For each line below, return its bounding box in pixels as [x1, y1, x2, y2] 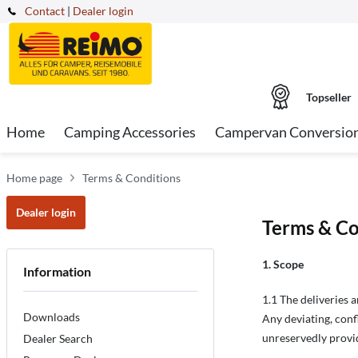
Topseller [305, 89, 352, 104]
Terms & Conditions [82, 171, 181, 185]
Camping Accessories [64, 123, 196, 141]
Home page [6, 171, 62, 185]
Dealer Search [23, 331, 93, 345]
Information [23, 264, 91, 279]
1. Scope [262, 257, 304, 271]
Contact [25, 4, 65, 18]
